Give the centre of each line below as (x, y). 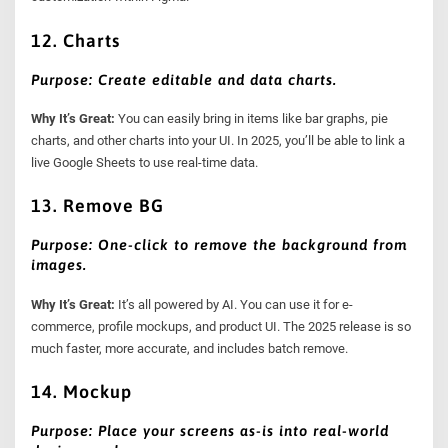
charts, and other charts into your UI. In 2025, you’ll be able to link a (218, 140)
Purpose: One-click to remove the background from (219, 245)
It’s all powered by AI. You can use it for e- (234, 304)
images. (59, 265)
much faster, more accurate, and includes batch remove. (190, 348)
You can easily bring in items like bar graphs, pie (253, 118)
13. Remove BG (98, 206)
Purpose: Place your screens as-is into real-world (210, 431)
